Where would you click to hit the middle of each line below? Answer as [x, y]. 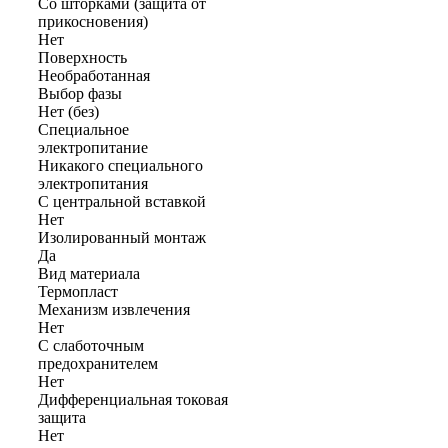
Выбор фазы [80, 93]
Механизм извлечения [114, 309]
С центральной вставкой [122, 201]
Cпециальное [83, 129]
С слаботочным [91, 345]
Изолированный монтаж [122, 237]
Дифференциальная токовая [133, 399]
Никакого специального [120, 165]
